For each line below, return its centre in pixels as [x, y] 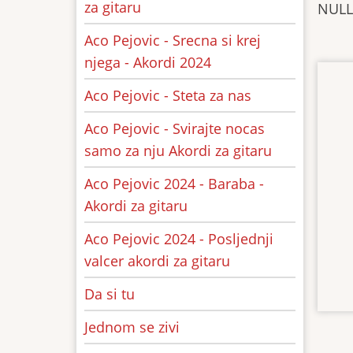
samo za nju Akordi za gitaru [178, 150]
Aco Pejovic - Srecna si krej [173, 40]
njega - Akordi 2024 [148, 62]
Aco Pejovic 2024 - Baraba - [174, 184]
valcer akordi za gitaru [157, 261]
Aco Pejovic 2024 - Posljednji [179, 239]
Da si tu [110, 294]
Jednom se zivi [132, 327]
